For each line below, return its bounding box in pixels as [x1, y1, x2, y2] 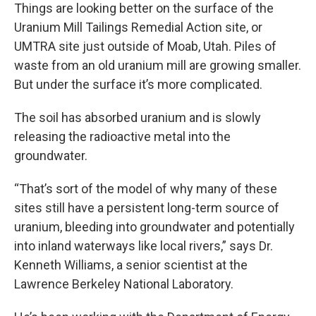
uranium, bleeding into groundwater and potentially [14, 219, 295, 234]
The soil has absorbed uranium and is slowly [14, 109, 261, 125]
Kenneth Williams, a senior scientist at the [14, 257, 248, 272]
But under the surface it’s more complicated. [14, 76, 262, 92]
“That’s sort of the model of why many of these [14, 181, 277, 196]
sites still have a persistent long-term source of [14, 200, 279, 215]
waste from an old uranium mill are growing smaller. [14, 57, 301, 73]
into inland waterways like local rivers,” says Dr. [14, 238, 273, 253]
